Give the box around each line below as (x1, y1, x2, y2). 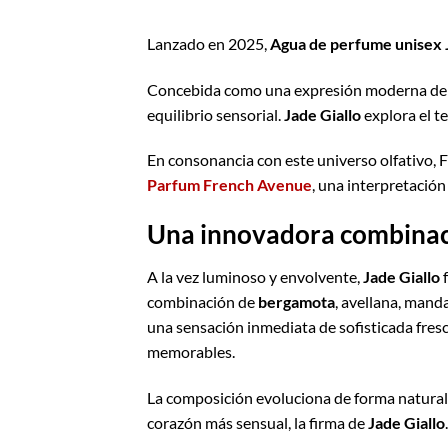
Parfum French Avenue (147, 175, 312, 195)
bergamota (258, 292, 335, 312)
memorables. (147, 342, 235, 362)
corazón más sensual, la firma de (147, 412, 368, 432)
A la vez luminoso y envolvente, (147, 267, 363, 287)
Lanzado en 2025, (147, 33, 270, 53)
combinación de (147, 292, 258, 312)
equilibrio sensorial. (147, 104, 284, 124)
